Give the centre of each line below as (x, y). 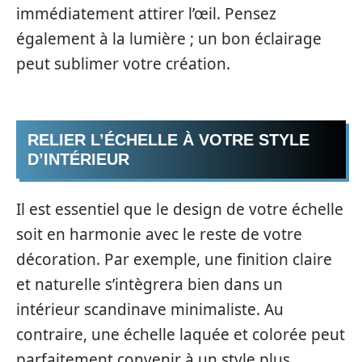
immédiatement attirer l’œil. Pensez (146, 13)
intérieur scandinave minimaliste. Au (150, 309)
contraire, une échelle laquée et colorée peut (181, 334)
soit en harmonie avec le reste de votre (159, 234)
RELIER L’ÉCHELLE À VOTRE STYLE (168, 140)
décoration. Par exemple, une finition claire (174, 259)
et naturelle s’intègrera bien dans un (149, 284)
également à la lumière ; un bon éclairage (169, 38)
